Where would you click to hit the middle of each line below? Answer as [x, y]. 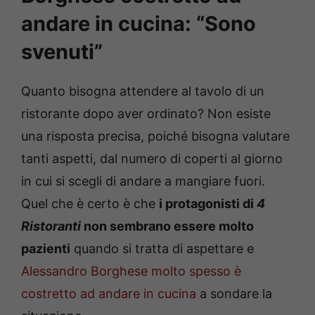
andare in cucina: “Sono [139, 24]
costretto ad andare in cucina [109, 294]
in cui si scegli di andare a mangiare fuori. [143, 181]
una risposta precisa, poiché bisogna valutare [155, 136]
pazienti [46, 249]
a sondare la [234, 294]
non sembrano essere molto [167, 226]
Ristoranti [51, 226]
